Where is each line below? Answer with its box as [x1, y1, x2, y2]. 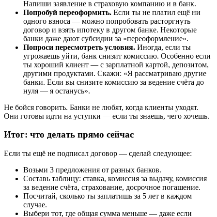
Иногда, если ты [135, 43, 191, 51]
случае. [23, 201, 47, 209]
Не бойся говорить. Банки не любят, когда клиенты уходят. [4, 103, 199, 111]
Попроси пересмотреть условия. [23, 43, 135, 51]
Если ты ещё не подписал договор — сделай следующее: [4, 149, 192, 158]
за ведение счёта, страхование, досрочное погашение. [23, 183, 201, 192]
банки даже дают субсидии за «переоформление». [23, 34, 188, 43]
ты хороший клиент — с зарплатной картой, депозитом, [23, 60, 209, 69]
